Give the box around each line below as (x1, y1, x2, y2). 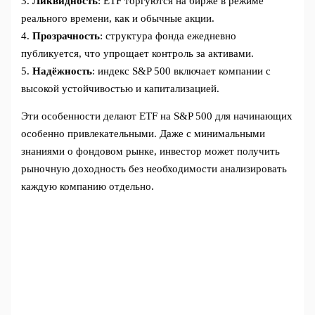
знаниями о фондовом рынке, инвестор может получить (21, 146, 281, 157)
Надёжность (32, 65, 93, 77)
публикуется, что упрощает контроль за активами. (21, 47, 255, 59)
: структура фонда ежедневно (100, 30, 237, 41)
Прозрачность (32, 30, 101, 41)
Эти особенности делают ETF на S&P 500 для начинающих (21, 110, 293, 122)
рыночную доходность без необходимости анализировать (21, 163, 288, 175)
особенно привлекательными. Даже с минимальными (21, 128, 266, 140)
